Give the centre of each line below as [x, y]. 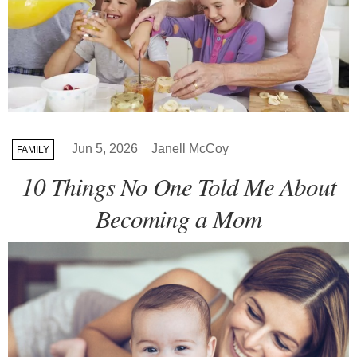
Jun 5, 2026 [105, 148]
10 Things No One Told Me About [178, 186]
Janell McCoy [190, 148]
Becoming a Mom [178, 218]
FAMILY [33, 149]
